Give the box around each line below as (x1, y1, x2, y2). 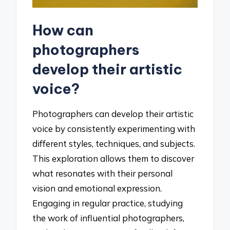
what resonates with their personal (32, 168, 173, 179)
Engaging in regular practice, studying (32, 198, 183, 209)
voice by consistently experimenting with (32, 123, 196, 135)
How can (32, 21, 94, 39)
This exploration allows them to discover (32, 153, 195, 164)
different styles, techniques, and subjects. (32, 138, 196, 149)
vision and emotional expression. (32, 183, 162, 194)
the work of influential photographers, (32, 213, 185, 224)
